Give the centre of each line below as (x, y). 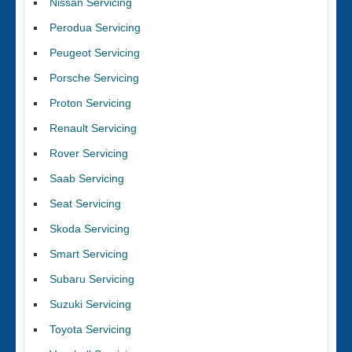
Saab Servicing (87, 178)
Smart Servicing (89, 254)
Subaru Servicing (92, 279)
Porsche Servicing (94, 78)
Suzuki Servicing (90, 304)
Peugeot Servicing (95, 53)
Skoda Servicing (90, 229)
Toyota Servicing (90, 329)
